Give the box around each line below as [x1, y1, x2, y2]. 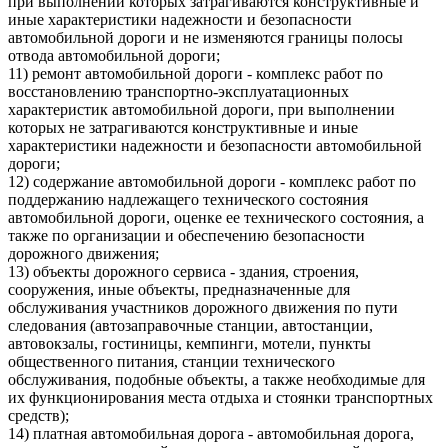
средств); [8, 406, 69, 424]
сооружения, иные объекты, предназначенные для [8, 280, 350, 298]
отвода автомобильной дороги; [8, 46, 220, 64]
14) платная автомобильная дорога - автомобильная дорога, [8, 424, 414, 442]
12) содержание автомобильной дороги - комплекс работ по [8, 172, 416, 190]
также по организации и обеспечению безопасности [8, 226, 365, 244]
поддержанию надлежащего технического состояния [8, 190, 368, 208]
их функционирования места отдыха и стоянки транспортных [8, 388, 433, 406]
